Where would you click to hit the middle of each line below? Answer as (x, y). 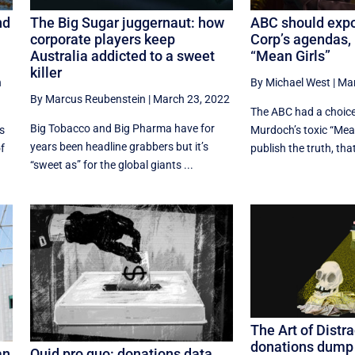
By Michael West (290, 83)
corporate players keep (102, 40)
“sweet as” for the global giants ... (111, 165)
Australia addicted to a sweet (122, 56)
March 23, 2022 (191, 99)
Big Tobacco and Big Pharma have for (122, 129)
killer (46, 73)
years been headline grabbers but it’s (119, 147)
